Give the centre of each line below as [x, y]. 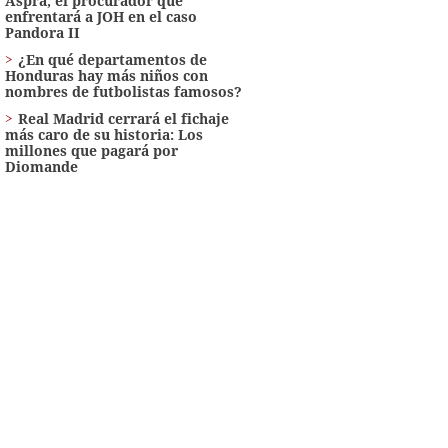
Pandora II [42, 32]
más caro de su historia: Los [103, 134]
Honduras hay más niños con [106, 75]
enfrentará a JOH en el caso [100, 16]
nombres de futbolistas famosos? [123, 91]
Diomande [41, 166]
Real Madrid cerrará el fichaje [123, 118]
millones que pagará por [91, 150]
